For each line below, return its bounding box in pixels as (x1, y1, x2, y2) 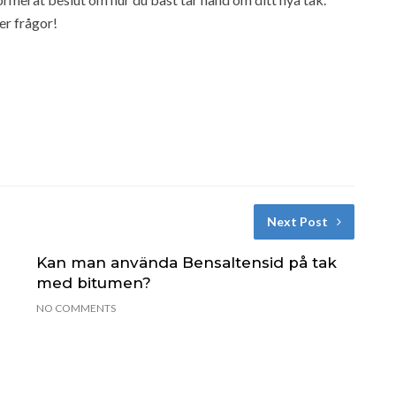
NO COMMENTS (35, 301, 116, 315)
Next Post (266, 213, 328, 229)
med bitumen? (35, 273, 151, 292)
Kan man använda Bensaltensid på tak (35, 253, 337, 271)
